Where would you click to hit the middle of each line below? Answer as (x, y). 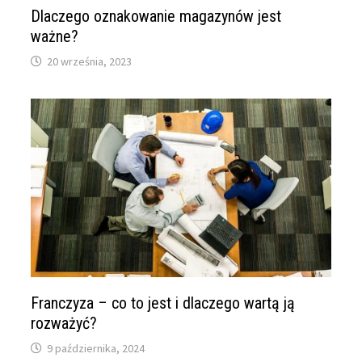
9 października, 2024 (96, 348)
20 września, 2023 (90, 61)
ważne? (55, 36)
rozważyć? (64, 323)
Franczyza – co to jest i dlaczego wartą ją (163, 303)
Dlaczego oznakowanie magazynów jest (156, 16)
